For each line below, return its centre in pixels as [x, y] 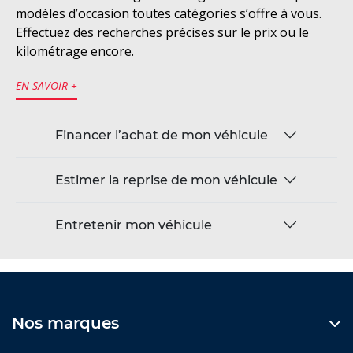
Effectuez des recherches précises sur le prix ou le [162, 33]
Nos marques [65, 323]
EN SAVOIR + [46, 86]
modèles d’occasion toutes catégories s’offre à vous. [169, 14]
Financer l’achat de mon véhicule [162, 135]
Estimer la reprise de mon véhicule [166, 180]
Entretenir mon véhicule [134, 225]
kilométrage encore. [75, 52]
